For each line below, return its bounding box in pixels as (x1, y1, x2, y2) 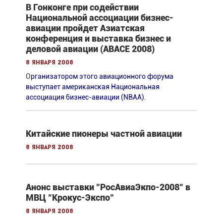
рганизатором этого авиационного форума (30, 72, 173, 80)
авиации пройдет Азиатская (25, 22, 145, 33)
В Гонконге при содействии (25, 1, 139, 12)
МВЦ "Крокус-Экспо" (25, 192, 114, 203)
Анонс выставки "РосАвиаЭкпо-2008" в (25, 181, 190, 192)
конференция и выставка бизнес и (25, 33, 171, 44)
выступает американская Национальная (25, 82, 160, 91)
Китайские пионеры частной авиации (25, 128, 182, 139)
